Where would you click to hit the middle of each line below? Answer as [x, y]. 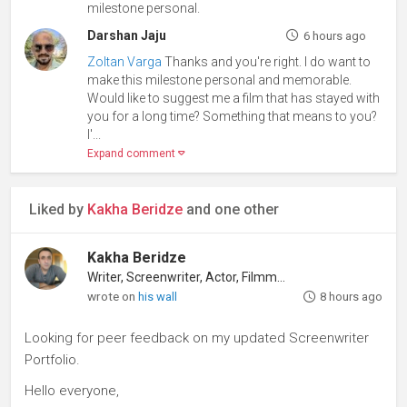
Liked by [58, 209]
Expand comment [133, 153]
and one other [231, 209]
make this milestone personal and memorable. [220, 79]
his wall [158, 296]
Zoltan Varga [125, 61]
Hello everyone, [72, 390]
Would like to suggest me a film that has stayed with [234, 98]
